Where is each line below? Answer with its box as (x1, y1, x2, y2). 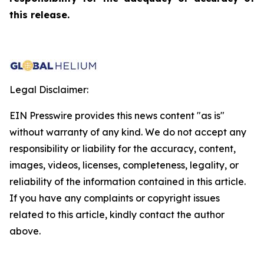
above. (9, 225, 41, 237)
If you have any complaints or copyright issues (9, 192, 220, 204)
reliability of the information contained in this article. (9, 176, 246, 187)
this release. (9, 9, 70, 21)
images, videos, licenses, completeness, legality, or (9, 159, 239, 171)
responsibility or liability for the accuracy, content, (9, 143, 236, 154)
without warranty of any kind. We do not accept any (9, 126, 246, 138)
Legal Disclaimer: (9, 84, 88, 95)
